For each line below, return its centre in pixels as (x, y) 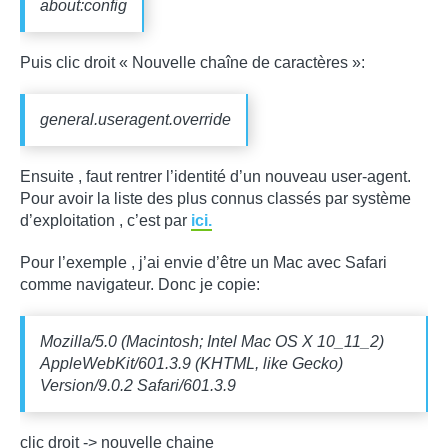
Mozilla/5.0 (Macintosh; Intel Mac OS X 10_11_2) (212, 342)
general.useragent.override (135, 120)
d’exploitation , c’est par (105, 221)
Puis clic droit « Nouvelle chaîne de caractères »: (192, 63)
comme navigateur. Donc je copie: (140, 285)
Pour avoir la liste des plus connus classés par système (215, 199)
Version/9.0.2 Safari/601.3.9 (138, 386)
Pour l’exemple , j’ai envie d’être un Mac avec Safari (203, 263)
